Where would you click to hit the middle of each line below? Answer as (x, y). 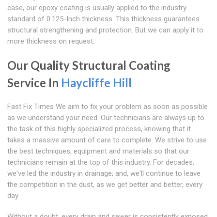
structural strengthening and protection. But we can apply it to (105, 30)
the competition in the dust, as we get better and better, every (105, 185)
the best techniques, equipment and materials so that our (98, 151)
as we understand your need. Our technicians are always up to (106, 118)
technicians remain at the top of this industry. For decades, (101, 163)
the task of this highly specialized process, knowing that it (99, 129)
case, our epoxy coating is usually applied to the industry (97, 8)
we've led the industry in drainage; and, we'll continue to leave (104, 174)
